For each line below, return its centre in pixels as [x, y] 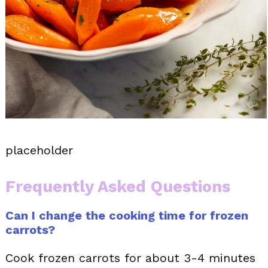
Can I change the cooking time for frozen [127, 216]
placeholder [39, 150]
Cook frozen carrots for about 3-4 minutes [130, 258]
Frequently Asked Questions [118, 187]
